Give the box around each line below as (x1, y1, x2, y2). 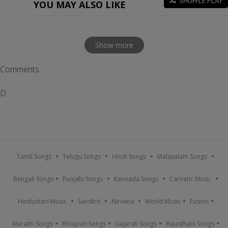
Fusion (189, 197, 209, 206)
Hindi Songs (112, 152, 146, 161)
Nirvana (111, 197, 134, 206)
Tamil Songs (17, 152, 51, 161)
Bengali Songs (13, 175, 53, 183)
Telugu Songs (63, 152, 101, 161)
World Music (145, 197, 181, 206)
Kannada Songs (113, 175, 158, 183)
